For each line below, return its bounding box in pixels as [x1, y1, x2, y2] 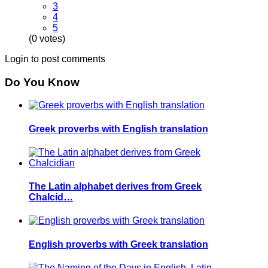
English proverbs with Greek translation [29, 239, 208, 249]
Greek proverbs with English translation [29, 123, 208, 134]
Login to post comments [5, 53, 105, 64]
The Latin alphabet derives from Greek [29, 181, 202, 192]
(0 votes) [29, 33, 65, 44]
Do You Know [5, 75, 80, 89]
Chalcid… [29, 192, 73, 203]
